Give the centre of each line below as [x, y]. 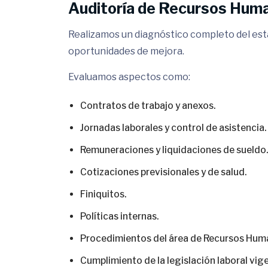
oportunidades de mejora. [126, 51]
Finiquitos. [103, 194]
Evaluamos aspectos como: [129, 77]
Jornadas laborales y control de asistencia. [173, 128]
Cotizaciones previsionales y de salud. [163, 172]
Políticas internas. [119, 216]
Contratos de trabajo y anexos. [148, 106]
